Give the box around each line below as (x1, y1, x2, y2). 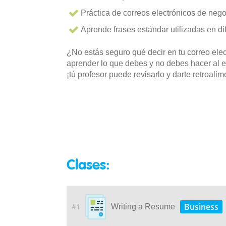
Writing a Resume (111, 202, 176, 211)
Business (184, 201, 219, 212)
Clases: (67, 158, 110, 173)
